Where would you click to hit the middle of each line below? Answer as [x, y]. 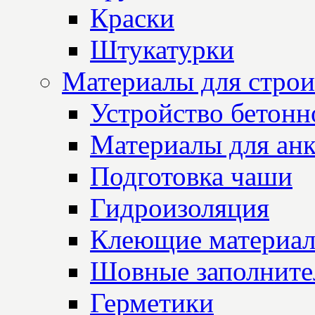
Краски [132, 18]
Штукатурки [162, 50]
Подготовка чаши [191, 176]
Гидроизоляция [180, 208]
